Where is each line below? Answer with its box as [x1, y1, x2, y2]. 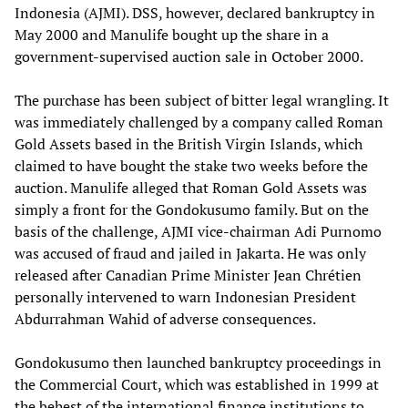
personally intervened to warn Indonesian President [15, 286, 356, 307]
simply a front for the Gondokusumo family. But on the [15, 199, 369, 219]
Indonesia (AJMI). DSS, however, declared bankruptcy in [15, 2, 375, 23]
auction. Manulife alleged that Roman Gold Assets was [15, 177, 367, 198]
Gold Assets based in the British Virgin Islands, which [15, 133, 362, 154]
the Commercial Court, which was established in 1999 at [15, 373, 379, 394]
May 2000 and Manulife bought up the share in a [15, 24, 329, 45]
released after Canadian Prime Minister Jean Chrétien [15, 264, 362, 285]
